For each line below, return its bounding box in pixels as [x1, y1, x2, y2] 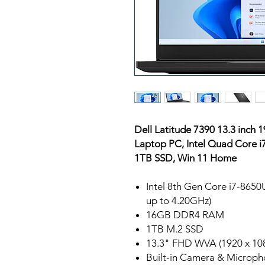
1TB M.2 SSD [146, 223, 203, 235]
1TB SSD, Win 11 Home [134, 152, 237, 164]
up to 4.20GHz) [146, 195, 211, 207]
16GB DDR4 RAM [146, 209, 224, 221]
